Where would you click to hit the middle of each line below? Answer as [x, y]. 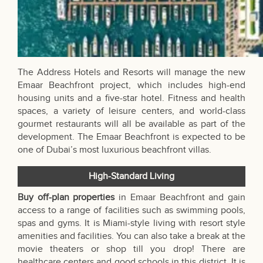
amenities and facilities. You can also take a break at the [131, 237]
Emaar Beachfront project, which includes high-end [131, 86]
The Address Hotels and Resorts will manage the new [131, 73]
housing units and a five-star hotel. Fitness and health [131, 99]
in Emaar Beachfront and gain [180, 198]
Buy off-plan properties [66, 198]
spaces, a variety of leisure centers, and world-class [131, 112]
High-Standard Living [131, 177]
